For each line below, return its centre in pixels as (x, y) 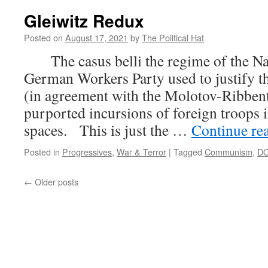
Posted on (43, 37)
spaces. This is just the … (108, 130)
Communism (229, 152)
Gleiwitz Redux (84, 21)
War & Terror (141, 152)
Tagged (188, 152)
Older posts (55, 182)
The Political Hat (173, 37)
